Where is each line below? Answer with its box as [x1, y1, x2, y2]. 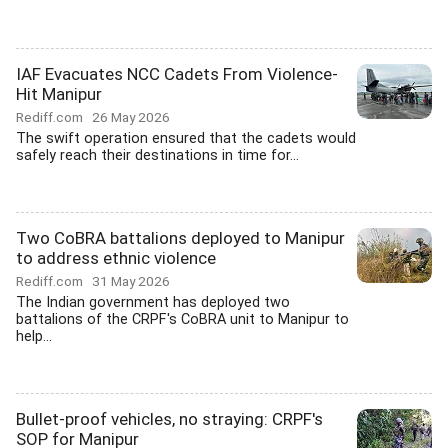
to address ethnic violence [16, 248, 216, 268]
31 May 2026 [92, 273, 170, 289]
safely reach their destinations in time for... [16, 147, 299, 164]
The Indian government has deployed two [16, 294, 290, 311]
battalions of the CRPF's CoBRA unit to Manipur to [16, 311, 349, 328]
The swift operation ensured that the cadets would [16, 130, 356, 147]
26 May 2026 [92, 109, 170, 125]
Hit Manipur [16, 84, 102, 104]
